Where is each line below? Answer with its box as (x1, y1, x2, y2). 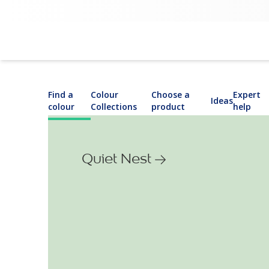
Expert (232, 89, 261, 100)
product (151, 101, 186, 112)
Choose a (151, 89, 190, 100)
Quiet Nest (82, 150, 151, 167)
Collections (91, 101, 138, 112)
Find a (48, 89, 73, 100)
